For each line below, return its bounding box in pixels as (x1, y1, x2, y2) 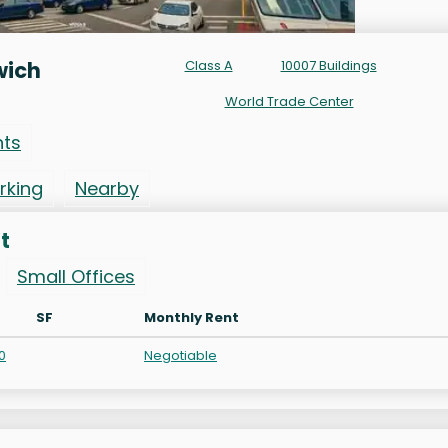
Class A (184, 55, 233, 75)
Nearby (75, 175, 139, 201)
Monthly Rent (144, 307, 239, 327)
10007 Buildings (280, 55, 377, 75)
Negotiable (144, 345, 217, 365)
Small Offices (17, 263, 135, 289)
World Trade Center (224, 91, 354, 111)
